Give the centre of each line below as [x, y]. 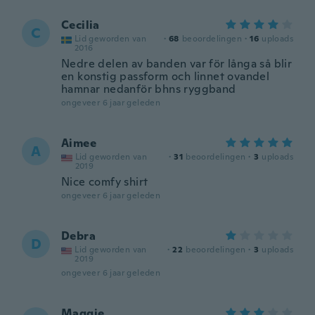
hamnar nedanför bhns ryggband [149, 89]
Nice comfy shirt [105, 182]
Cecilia [81, 25]
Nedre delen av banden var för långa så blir [177, 64]
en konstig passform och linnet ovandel [166, 76]
